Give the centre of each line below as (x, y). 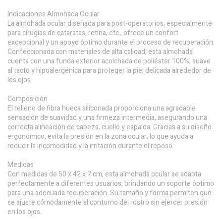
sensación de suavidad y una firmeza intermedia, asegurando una (107, 117)
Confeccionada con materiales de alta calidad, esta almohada (100, 52)
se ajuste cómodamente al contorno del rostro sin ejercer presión (108, 202)
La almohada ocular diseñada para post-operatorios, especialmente (110, 23)
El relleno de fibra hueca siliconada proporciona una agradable (102, 108)
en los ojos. (25, 212)
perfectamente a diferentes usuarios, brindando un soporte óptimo (111, 183)
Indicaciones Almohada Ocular (54, 14)
